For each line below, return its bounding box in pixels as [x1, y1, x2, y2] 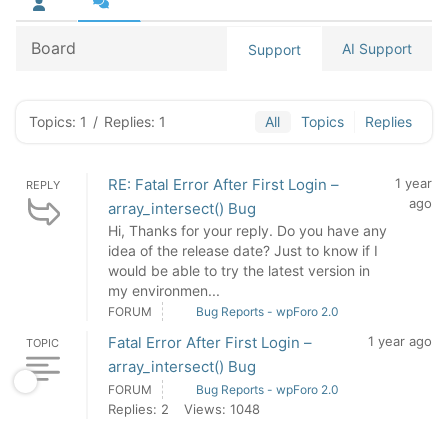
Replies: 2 [108, 401, 169, 417]
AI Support [342, 40, 412, 57]
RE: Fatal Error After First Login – [108, 175, 339, 194]
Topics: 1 [29, 113, 87, 130]
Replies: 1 [104, 113, 166, 130]
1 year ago [368, 333, 432, 349]
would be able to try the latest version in [108, 262, 370, 279]
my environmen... [108, 282, 220, 299]
